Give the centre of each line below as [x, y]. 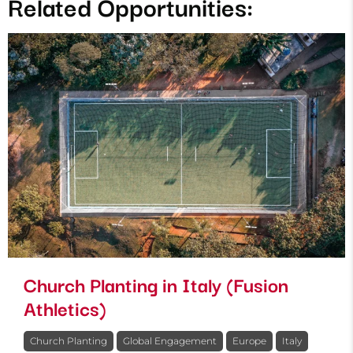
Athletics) [65, 308]
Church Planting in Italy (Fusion [156, 284]
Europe [249, 341]
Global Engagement [170, 341]
